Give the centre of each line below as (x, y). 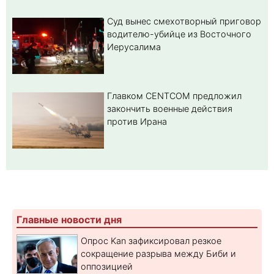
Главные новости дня (69, 219)
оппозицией (107, 266)
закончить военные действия (170, 109)
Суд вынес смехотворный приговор (184, 21)
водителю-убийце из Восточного (179, 34)
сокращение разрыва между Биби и (158, 253)
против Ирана (137, 122)
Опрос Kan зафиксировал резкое (151, 240)
